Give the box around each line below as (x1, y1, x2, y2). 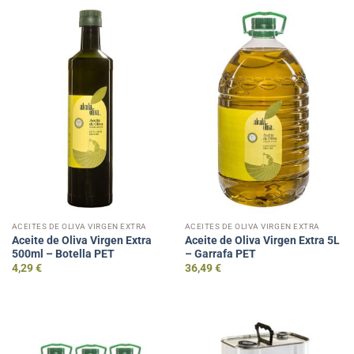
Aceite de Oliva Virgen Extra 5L (184, 234, 340, 247)
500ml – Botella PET (11, 247, 115, 261)
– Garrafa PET (184, 247, 256, 261)
